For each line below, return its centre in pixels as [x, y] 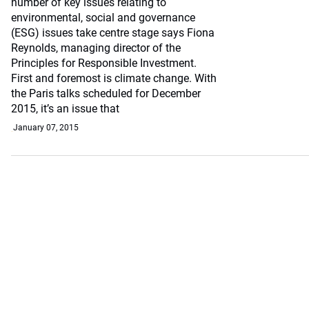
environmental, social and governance [103, 18]
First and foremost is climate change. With [114, 78]
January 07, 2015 [46, 128]
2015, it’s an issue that [65, 109]
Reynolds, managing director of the [96, 48]
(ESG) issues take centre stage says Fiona [113, 33]
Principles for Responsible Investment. [107, 63]
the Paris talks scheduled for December [106, 93]
